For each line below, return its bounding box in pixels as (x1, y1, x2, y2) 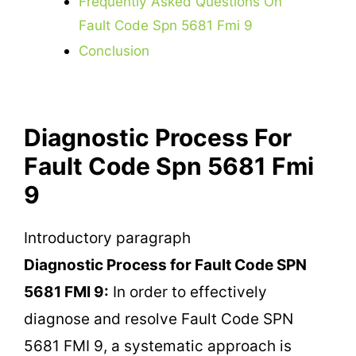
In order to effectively (109, 282, 267, 301)
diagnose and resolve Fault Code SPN (24, 309, 293, 328)
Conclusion (79, 42, 150, 60)
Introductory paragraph (24, 228, 191, 247)
